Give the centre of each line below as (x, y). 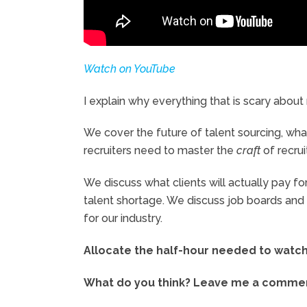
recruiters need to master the (160, 151)
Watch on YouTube (130, 69)
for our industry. (123, 219)
